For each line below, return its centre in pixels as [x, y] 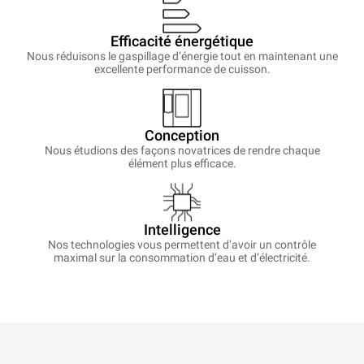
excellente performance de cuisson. [182, 69]
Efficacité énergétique [182, 41]
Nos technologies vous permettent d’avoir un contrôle [182, 245]
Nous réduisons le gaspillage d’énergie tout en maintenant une [182, 56]
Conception [182, 136]
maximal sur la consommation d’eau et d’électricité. [182, 258]
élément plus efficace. [182, 164]
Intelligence [182, 230]
